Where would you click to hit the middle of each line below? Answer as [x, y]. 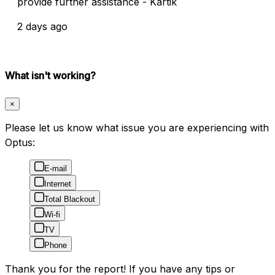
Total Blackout [70, 199]
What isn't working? [50, 75]
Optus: [20, 143]
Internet [58, 184]
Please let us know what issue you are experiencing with [137, 128]
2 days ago [42, 26]
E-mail [56, 169]
